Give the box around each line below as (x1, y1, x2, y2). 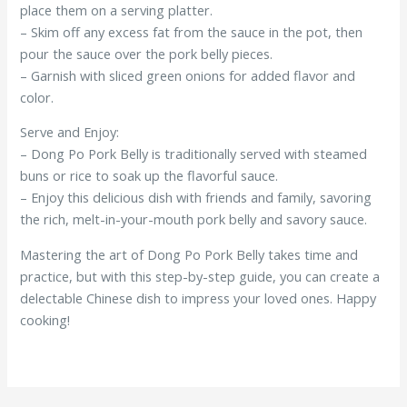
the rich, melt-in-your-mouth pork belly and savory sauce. (20, 210, 368, 229)
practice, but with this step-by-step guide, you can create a (20, 267, 381, 285)
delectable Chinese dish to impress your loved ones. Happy (20, 289, 377, 307)
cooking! (20, 311, 71, 329)
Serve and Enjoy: (20, 123, 120, 142)
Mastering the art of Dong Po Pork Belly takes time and (20, 245, 359, 263)
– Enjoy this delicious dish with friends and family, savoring (20, 188, 372, 207)
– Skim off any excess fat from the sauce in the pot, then (20, 22, 363, 41)
